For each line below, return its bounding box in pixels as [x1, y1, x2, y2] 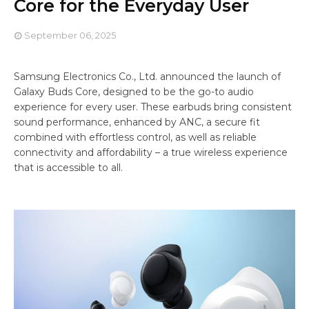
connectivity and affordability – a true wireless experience [14, 146, 288, 159]
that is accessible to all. [14, 161, 123, 175]
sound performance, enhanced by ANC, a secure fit [14, 116, 260, 129]
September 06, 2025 [24, 30, 116, 41]
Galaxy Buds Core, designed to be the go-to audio [14, 86, 254, 99]
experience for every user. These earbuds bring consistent [14, 101, 292, 114]
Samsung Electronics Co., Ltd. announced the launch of [14, 70, 281, 83]
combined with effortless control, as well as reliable [14, 131, 257, 144]
